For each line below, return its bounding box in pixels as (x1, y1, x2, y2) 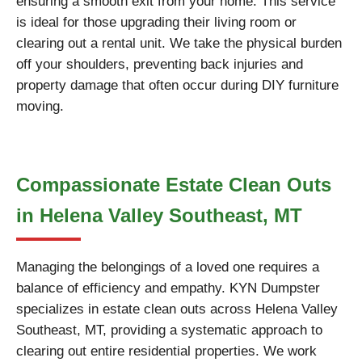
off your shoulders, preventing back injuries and (16, 57, 303, 72)
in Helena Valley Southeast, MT (16, 204, 302, 226)
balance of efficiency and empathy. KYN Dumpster (16, 280, 320, 296)
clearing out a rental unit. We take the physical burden (16, 36, 342, 51)
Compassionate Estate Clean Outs (16, 174, 331, 196)
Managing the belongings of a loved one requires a (16, 259, 319, 275)
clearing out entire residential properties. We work (16, 343, 317, 359)
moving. (16, 99, 64, 114)
